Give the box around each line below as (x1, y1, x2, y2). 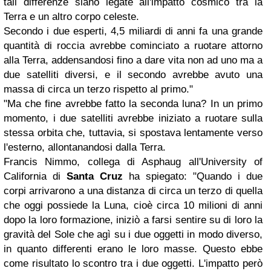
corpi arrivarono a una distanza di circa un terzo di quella (4, 184, 263, 197)
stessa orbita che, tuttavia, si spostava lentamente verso (4, 126, 263, 139)
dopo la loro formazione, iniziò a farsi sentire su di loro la (4, 214, 263, 226)
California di (4, 170, 67, 182)
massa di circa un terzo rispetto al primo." (4, 83, 193, 95)
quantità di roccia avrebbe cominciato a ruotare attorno (4, 39, 263, 51)
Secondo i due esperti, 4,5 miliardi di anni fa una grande (4, 25, 263, 37)
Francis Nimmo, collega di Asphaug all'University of (4, 155, 263, 168)
